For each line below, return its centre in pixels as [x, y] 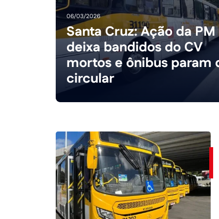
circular [91, 79]
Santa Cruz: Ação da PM [141, 32]
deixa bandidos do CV [135, 48]
